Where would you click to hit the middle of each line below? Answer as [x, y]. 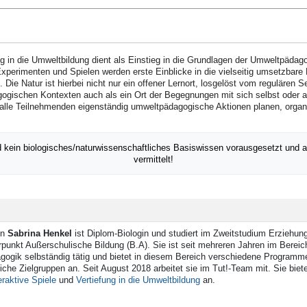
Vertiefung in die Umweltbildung [138, 280]
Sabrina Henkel [40, 234]
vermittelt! [153, 160]
